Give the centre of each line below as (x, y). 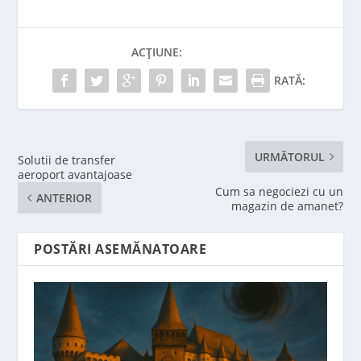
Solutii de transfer (67, 160)
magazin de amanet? (287, 205)
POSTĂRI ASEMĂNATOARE (120, 249)
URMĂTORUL (289, 156)
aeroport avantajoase (75, 174)
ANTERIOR (64, 197)
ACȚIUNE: (157, 52)
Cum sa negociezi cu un (279, 191)
